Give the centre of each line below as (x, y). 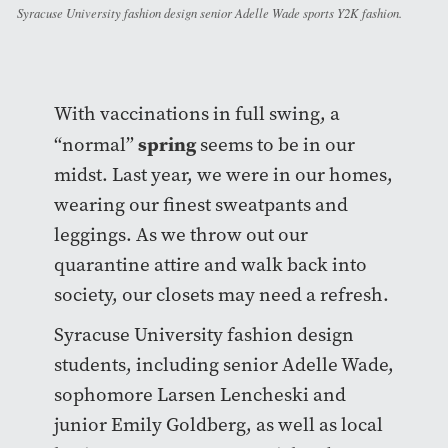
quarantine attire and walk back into (210, 265)
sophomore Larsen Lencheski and (199, 395)
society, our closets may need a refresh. (223, 295)
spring (166, 144)
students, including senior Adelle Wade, (223, 365)
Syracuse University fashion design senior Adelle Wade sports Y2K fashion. (209, 13)
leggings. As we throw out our (180, 235)
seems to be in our (275, 145)
